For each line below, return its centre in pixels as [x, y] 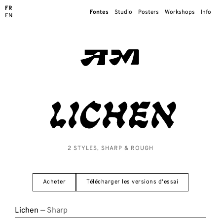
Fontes [99, 12]
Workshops [180, 12]
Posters [148, 12]
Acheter [54, 182]
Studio [123, 12]
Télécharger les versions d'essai [132, 182]
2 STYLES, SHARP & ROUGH [110, 148]
